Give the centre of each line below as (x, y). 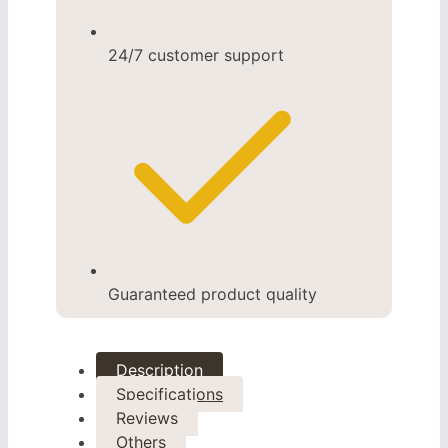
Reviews (147, 418)
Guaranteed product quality (212, 294)
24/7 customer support (196, 55)
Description (159, 370)
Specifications (169, 394)
